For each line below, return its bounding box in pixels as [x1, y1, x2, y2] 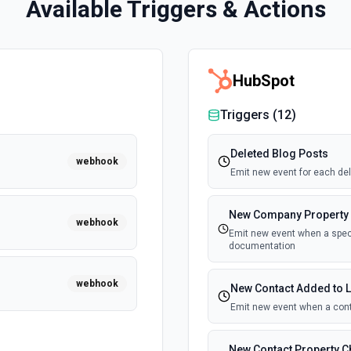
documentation [228, 241, 295, 251]
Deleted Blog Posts [230, 147, 328, 160]
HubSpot [233, 71, 295, 90]
